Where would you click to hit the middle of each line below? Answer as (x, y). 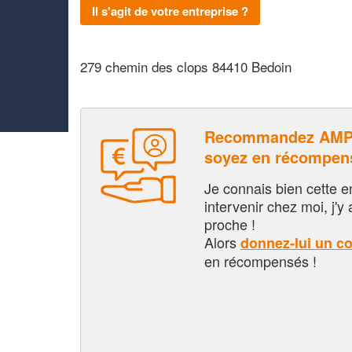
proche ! (230, 224)
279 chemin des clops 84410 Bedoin (186, 66)
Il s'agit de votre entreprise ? (170, 11)
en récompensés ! (260, 260)
